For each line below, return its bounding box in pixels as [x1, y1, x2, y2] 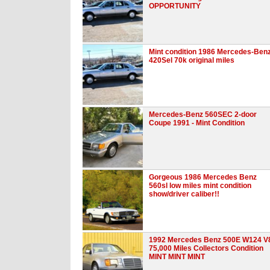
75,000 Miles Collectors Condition [149, 243, 263, 253]
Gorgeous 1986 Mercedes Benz [149, 172, 257, 181]
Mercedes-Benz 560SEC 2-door [149, 110, 257, 119]
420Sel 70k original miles [149, 55, 234, 64]
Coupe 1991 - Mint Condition [149, 118, 245, 127]
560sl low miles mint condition [149, 181, 251, 190]
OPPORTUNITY [149, 1, 201, 10]
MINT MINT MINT [149, 252, 205, 261]
